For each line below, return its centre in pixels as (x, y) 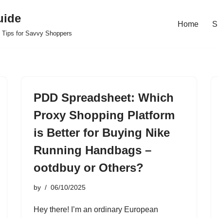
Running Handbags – (92, 150)
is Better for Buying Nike (102, 133)
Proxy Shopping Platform (104, 115)
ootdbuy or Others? (89, 168)
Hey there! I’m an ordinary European (96, 209)
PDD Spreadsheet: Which (104, 98)
